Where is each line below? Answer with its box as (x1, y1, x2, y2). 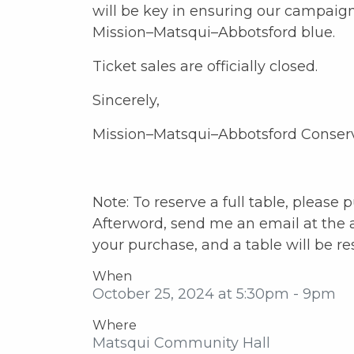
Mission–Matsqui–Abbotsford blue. (92, 24, 335, 41)
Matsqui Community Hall (92, 334, 270, 352)
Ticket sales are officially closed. (92, 58, 318, 75)
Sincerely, (92, 92, 160, 109)
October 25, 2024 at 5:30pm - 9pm (92, 285, 336, 303)
